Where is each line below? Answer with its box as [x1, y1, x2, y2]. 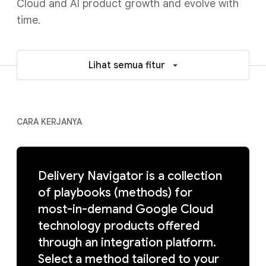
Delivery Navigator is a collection [38, 169, 222, 183]
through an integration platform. [38, 235, 216, 250]
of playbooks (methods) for [38, 185, 192, 200]
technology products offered [38, 218, 199, 233]
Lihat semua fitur [88, 59, 165, 71]
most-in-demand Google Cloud [38, 202, 213, 217]
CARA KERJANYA [17, 116, 82, 127]
